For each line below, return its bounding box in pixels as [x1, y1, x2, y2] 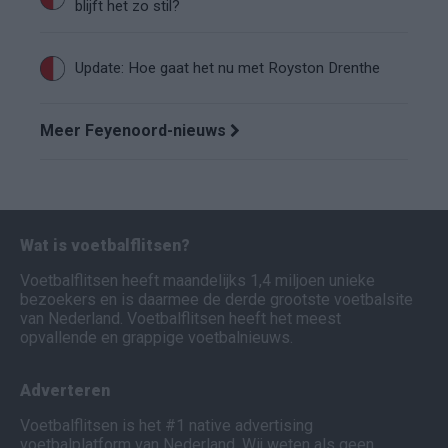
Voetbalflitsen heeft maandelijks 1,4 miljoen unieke [20, 271, 375, 290]
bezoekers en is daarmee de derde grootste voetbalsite [20, 290, 413, 309]
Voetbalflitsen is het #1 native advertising [20, 416, 313, 435]
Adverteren [20, 381, 110, 400]
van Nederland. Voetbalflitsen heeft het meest [20, 309, 341, 328]
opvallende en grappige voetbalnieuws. [20, 328, 293, 347]
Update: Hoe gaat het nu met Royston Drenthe [75, 59, 380, 77]
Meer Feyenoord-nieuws [40, 121, 230, 140]
